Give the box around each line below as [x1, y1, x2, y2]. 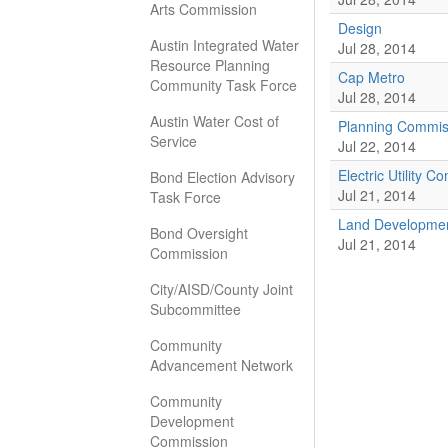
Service [150, 131, 197, 151]
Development [150, 411, 234, 431]
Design [338, 18, 382, 38]
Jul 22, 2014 [338, 136, 416, 156]
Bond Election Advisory [150, 167, 295, 187]
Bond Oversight [150, 223, 248, 243]
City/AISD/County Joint [150, 279, 293, 299]
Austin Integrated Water [150, 35, 299, 55]
